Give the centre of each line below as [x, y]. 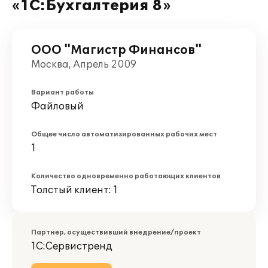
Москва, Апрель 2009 [84, 65]
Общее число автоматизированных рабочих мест [124, 134]
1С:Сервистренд [72, 246]
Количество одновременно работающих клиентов [126, 176]
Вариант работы [63, 92]
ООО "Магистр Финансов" [116, 50]
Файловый [57, 106]
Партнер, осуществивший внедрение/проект [116, 232]
